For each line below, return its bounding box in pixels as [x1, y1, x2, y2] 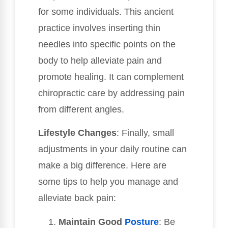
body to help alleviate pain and [38, 55, 162, 66]
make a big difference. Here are [38, 160, 166, 171]
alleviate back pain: [38, 193, 116, 204]
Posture [125, 216, 159, 227]
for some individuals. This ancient [38, 6, 174, 17]
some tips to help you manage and [38, 177, 178, 187]
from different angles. [38, 104, 124, 115]
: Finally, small [117, 128, 174, 138]
